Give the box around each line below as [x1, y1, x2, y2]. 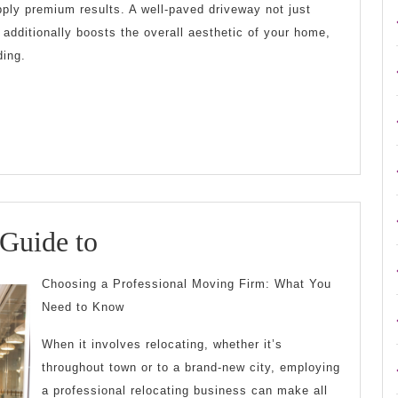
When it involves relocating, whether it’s [42, 338, 283, 352]
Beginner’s [97, 259, 220, 291]
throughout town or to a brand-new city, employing [42, 361, 340, 375]
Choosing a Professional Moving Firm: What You [42, 277, 331, 291]
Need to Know [42, 300, 124, 314]
